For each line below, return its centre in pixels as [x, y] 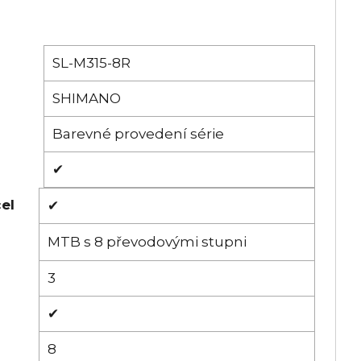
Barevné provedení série [138, 133]
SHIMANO [87, 98]
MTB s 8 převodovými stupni [147, 241]
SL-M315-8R [91, 62]
